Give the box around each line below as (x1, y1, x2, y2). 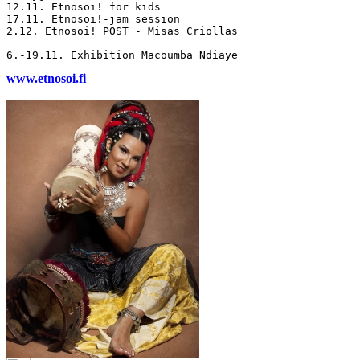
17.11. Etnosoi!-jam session (6, 12, 180, 25)
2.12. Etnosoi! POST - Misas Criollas (6, 24, 238, 37)
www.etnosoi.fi (6, 71, 86, 85)
